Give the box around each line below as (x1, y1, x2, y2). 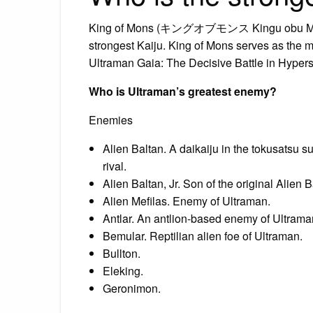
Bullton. (103, 245, 140, 261)
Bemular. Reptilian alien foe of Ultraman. (103, 227, 303, 244)
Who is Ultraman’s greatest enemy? (89, 82, 277, 99)
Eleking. (103, 262, 143, 279)
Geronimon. (103, 279, 161, 296)
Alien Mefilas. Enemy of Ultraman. (103, 192, 270, 209)
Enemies (89, 111, 133, 128)
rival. (103, 157, 126, 174)
